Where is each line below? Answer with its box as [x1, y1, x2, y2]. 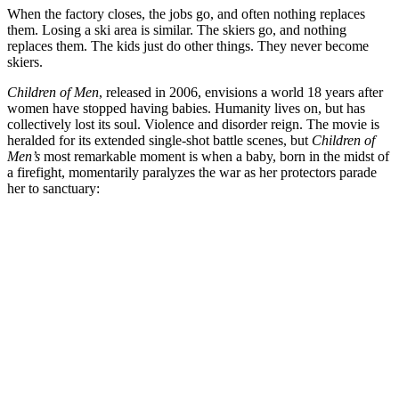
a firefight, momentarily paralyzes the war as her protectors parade [7, 164, 377, 180]
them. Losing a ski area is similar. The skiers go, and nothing [7, 21, 346, 37]
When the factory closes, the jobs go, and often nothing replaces [7, 5, 365, 21]
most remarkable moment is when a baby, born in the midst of [40, 148, 389, 164]
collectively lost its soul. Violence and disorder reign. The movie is [7, 116, 379, 132]
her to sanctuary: [7, 180, 100, 196]
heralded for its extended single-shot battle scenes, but [7, 132, 312, 148]
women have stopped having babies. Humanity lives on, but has [7, 100, 365, 116]
